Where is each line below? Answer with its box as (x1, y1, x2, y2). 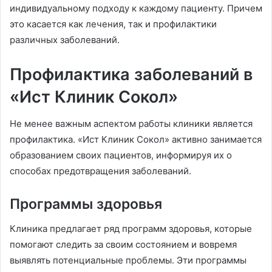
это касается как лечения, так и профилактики (10, 18, 217, 30)
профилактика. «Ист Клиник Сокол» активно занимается (10, 134, 262, 146)
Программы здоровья (10, 195, 162, 213)
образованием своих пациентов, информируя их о (10, 149, 232, 161)
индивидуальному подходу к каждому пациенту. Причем (10, 2, 262, 14)
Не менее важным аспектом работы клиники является (10, 118, 253, 130)
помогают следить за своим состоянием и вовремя (10, 238, 237, 250)
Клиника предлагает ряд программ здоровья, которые (10, 222, 252, 234)
